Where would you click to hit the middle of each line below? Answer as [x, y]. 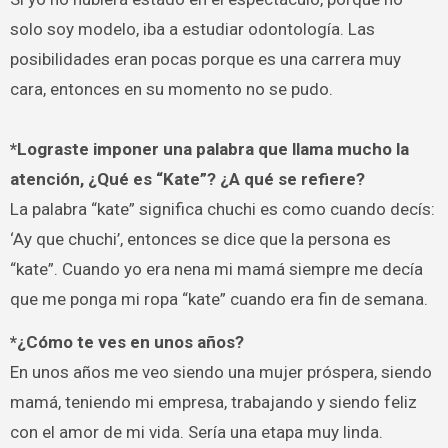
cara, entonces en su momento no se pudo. [171, 88]
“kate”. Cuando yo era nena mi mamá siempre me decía [216, 268]
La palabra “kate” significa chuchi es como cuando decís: [222, 208]
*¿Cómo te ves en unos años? [126, 341]
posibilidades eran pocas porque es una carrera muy [205, 58]
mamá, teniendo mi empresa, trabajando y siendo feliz [213, 401]
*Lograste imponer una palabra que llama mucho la [209, 148]
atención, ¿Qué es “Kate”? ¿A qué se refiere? [187, 178]
